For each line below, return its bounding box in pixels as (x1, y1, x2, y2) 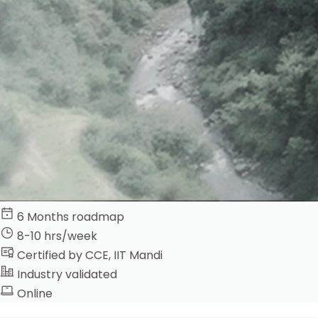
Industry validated (17, 265, 117, 283)
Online (17, 285, 53, 302)
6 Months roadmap (17, 208, 124, 225)
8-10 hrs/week (17, 227, 97, 244)
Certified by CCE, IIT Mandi (17, 246, 163, 263)
